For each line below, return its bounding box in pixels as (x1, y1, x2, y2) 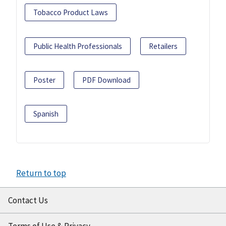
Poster (33, 75, 55, 85)
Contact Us (8, 195, 48, 206)
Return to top (16, 167, 66, 179)
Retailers (149, 41, 178, 51)
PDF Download (82, 75, 131, 85)
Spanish (33, 109, 59, 119)
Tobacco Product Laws (33, 8, 108, 18)
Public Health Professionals (33, 41, 122, 51)
